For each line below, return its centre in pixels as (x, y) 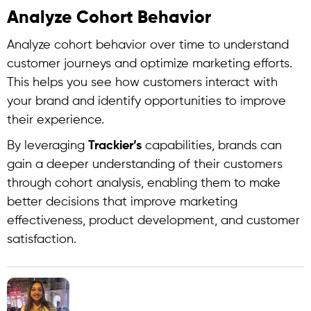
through (31, 183)
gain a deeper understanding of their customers (145, 165)
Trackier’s (115, 146)
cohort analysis (98, 183)
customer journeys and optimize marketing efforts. (150, 64)
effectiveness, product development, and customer (153, 221)
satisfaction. (42, 239)
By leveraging (48, 146)
